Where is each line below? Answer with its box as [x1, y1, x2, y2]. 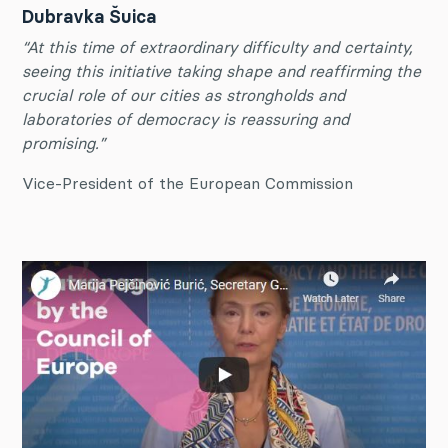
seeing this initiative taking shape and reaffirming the [22, 61, 421, 82]
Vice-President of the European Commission [22, 173, 353, 194]
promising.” [22, 133, 105, 154]
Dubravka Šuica [22, 5, 156, 29]
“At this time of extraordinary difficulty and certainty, [22, 37, 413, 58]
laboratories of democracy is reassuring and [22, 109, 349, 130]
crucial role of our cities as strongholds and [22, 85, 345, 106]
